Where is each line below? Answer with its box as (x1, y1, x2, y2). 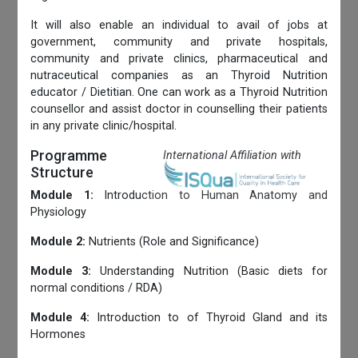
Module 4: (30, 310, 90, 324)
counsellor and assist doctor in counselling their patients (30, 101, 328, 116)
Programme (30, 146, 108, 164)
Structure (30, 163, 94, 181)
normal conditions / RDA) (30, 280, 163, 295)
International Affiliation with (162, 148, 301, 162)
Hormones (30, 327, 86, 341)
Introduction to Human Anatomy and (93, 188, 328, 202)
